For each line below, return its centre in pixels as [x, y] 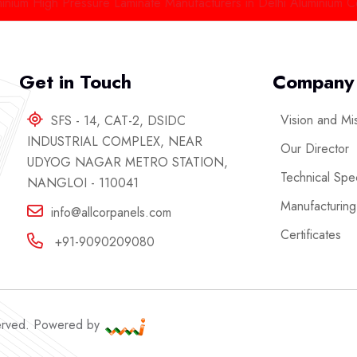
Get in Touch [75, 82]
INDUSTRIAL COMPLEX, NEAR [114, 142]
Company [314, 82]
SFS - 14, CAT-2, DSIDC [118, 121]
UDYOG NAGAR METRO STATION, [127, 163]
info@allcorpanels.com [111, 213]
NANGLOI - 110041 [82, 183]
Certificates [311, 235]
